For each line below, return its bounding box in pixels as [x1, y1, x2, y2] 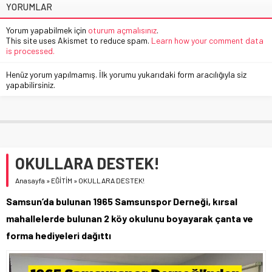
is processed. [6, 45, 55, 56]
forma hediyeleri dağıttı [6, 229, 111, 241]
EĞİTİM [51, 175, 72, 185]
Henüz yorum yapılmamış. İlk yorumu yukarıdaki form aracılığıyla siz [6, 69, 246, 80]
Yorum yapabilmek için [6, 24, 88, 35]
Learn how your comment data [151, 35, 263, 46]
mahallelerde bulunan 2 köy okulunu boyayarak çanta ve [6, 212, 253, 224]
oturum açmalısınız [88, 24, 157, 35]
